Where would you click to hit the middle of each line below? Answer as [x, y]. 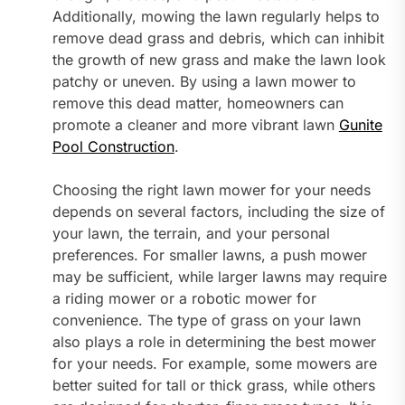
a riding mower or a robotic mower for [184, 299]
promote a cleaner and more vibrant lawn [195, 125]
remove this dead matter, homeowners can [198, 104]
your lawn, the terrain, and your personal [191, 234]
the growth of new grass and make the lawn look [219, 60]
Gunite [360, 125]
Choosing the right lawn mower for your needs [211, 190]
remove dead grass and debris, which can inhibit [218, 38]
